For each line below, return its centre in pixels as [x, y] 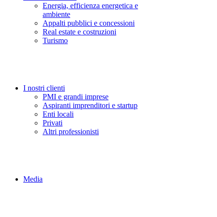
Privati [53, 123]
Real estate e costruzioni [79, 32]
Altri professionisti [71, 132]
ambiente [56, 14]
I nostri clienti [44, 88]
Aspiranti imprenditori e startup [90, 105]
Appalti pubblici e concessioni [89, 23]
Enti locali [58, 114]
